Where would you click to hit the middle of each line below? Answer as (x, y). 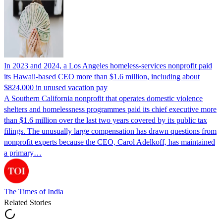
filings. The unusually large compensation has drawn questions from (110, 131)
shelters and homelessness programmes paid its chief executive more (110, 109)
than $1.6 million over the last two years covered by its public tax (106, 120)
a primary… (23, 153)
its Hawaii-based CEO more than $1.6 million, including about (102, 76)
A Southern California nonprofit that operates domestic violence (103, 98)
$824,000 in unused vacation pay (56, 87)
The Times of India (34, 191)
